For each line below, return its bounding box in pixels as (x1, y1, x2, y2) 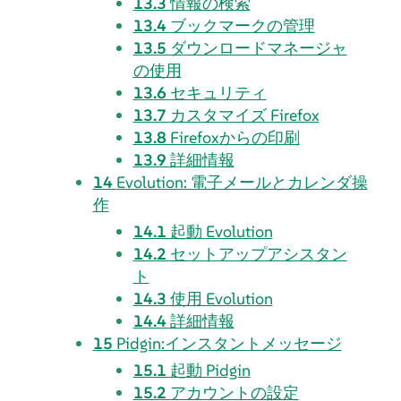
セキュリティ (169, 81, 267, 103)
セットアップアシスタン (169, 243, 347, 264)
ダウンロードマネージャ (169, 37, 347, 58)
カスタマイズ (169, 104, 270, 125)
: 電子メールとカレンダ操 (183, 171, 368, 192)
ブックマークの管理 (169, 14, 315, 36)
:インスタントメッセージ (160, 332, 342, 354)
